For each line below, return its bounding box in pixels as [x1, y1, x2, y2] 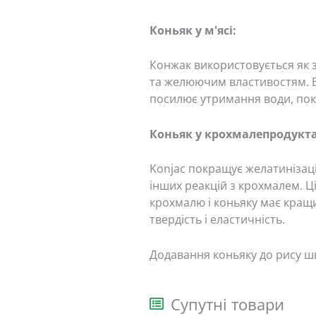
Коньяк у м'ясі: [149, 22, 236, 38]
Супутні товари [170, 293, 284, 315]
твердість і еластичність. [149, 212, 285, 228]
